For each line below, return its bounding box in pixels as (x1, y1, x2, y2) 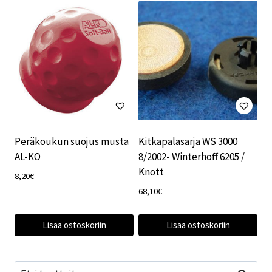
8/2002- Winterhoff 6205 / (138, 149, 245, 163)
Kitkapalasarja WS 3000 (138, 134, 237, 148)
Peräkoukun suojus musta (15, 134, 129, 148)
